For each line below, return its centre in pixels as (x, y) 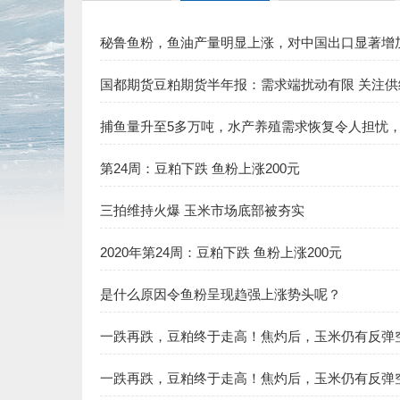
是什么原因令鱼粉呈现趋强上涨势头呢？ (221, 294)
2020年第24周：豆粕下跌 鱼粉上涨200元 (221, 252)
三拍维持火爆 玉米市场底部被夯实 (202, 210)
